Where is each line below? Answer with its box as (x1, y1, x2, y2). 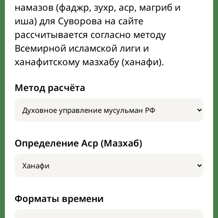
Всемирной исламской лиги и (15, 42, 149, 54)
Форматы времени (15, 192, 104, 205)
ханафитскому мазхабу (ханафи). (15, 55, 164, 68)
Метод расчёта (15, 81, 85, 94)
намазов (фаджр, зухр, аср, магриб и (15, 1, 181, 14)
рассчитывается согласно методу (15, 28, 166, 41)
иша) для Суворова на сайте (15, 15, 144, 27)
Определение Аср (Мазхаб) (15, 137, 142, 149)
